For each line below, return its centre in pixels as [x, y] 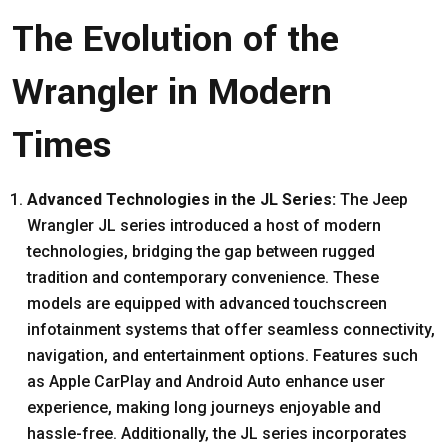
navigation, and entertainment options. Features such [222, 355]
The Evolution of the [175, 38]
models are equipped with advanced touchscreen [207, 303]
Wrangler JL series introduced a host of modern [204, 225]
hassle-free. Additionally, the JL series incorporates [217, 433]
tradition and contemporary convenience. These [203, 277]
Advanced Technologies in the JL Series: [183, 199]
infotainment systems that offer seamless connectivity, [231, 329]
